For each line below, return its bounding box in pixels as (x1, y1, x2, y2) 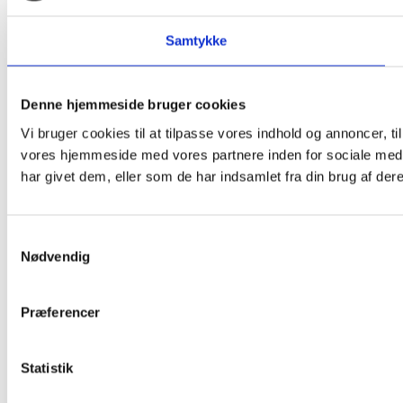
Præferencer (21, 304, 101, 319)
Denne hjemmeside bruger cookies (21, 96, 246, 112)
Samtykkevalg (6, 230, 93, 246)
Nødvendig (21, 248, 90, 264)
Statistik (21, 360, 73, 375)
